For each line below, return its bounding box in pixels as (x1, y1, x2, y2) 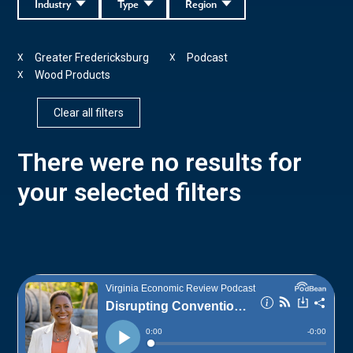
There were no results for (17, 147, 303, 177)
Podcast (187, 50, 229, 64)
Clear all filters (54, 106, 124, 119)
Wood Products (35, 68, 111, 81)
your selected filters (17, 176, 242, 207)
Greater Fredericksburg (35, 50, 150, 64)
